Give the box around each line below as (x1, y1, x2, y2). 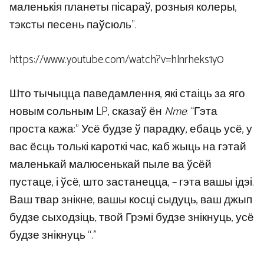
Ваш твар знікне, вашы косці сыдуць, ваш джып (9, 191, 252, 210)
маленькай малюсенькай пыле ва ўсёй (9, 156, 212, 174)
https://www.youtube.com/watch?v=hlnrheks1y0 (9, 50, 224, 69)
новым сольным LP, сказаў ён (9, 103, 164, 121)
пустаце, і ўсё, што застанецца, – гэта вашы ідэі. (9, 173, 254, 192)
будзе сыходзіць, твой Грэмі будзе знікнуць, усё (9, 209, 254, 227)
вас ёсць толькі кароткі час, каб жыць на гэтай (9, 138, 246, 157)
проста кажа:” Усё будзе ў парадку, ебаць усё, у (9, 120, 252, 139)
